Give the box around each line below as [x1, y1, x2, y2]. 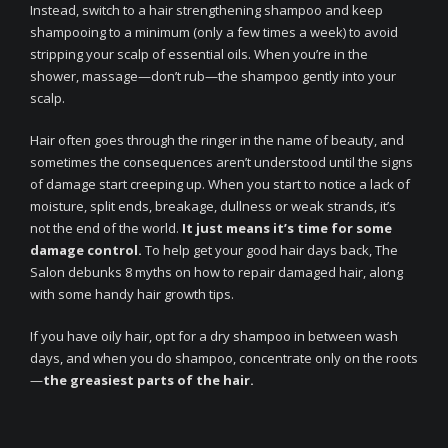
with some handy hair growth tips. [30, 285, 234, 303]
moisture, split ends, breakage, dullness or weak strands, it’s [30, 197, 396, 215]
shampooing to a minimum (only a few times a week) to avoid [30, 23, 398, 41]
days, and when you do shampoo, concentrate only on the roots [30, 349, 418, 367]
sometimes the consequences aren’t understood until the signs [30, 153, 413, 171]
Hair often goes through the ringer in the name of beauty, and [30, 131, 404, 149]
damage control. [30, 241, 142, 259]
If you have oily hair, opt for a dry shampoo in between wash [30, 327, 398, 345]
